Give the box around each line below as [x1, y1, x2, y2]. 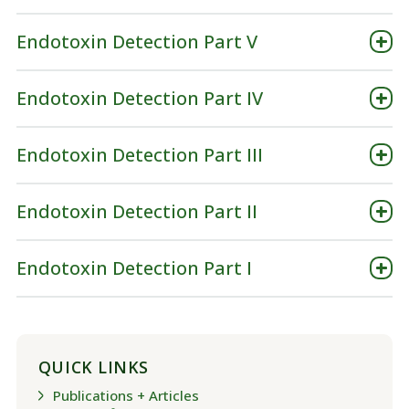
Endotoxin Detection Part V [16, 28, 257, 54]
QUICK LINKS [37, 355, 149, 378]
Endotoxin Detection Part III [16, 142, 263, 167]
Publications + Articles [52, 385, 199, 404]
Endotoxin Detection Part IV [16, 85, 263, 110]
